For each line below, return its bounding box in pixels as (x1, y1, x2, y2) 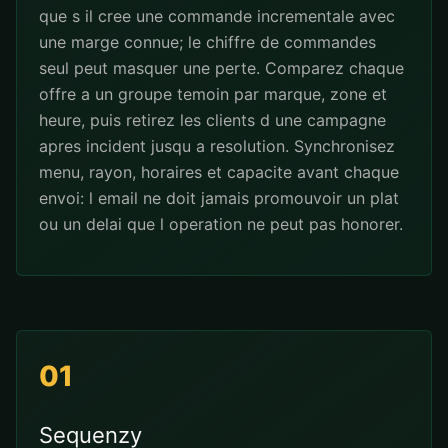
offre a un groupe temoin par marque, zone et (39, 84, 387, 104)
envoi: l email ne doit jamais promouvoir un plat (39, 188, 399, 208)
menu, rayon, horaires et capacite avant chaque (39, 162, 399, 182)
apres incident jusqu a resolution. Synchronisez (39, 136, 395, 156)
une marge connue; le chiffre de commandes (39, 32, 376, 52)
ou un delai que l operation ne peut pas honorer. (39, 214, 403, 234)
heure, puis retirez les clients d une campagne (39, 110, 386, 130)
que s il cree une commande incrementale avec (39, 6, 395, 26)
